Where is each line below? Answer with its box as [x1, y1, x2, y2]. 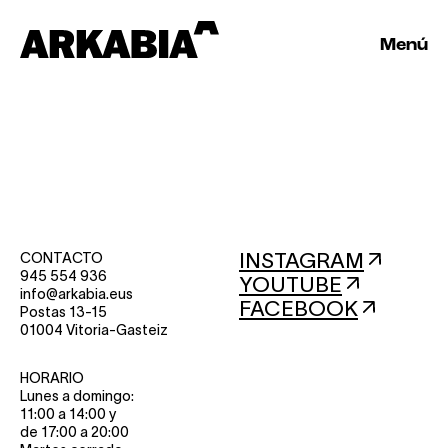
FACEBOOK [239, 297, 358, 320]
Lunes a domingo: [20, 388, 135, 404]
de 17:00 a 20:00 [20, 424, 130, 440]
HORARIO [20, 370, 85, 386]
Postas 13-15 [20, 304, 108, 320]
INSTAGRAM [239, 249, 364, 272]
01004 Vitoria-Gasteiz [20, 322, 169, 338]
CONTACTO [20, 250, 104, 266]
